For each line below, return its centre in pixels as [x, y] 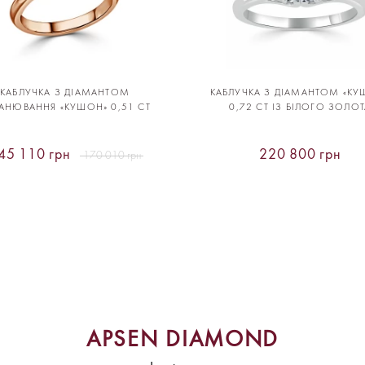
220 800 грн [300, 154]
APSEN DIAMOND [182, 339]
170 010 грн [112, 156]
